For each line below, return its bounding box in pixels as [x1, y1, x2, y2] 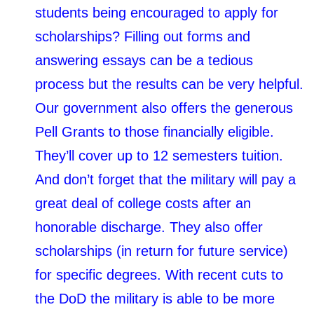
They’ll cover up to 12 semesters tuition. [35, 147, 283, 163]
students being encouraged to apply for [35, 4, 278, 20]
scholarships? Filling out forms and [35, 28, 250, 44]
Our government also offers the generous [35, 100, 293, 116]
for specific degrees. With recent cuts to [35, 266, 283, 282]
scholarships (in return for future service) [35, 243, 288, 259]
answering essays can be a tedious [35, 52, 253, 68]
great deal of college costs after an [35, 195, 251, 211]
